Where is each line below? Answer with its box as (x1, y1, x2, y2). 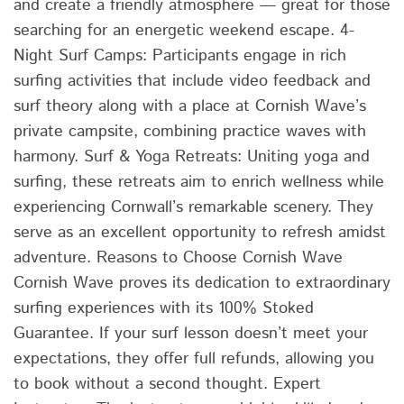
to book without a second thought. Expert (14, 372, 321, 396)
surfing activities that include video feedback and (14, 69, 371, 93)
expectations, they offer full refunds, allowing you (14, 346, 374, 371)
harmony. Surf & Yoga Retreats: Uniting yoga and (14, 144, 370, 169)
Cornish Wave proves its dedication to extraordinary (14, 271, 390, 295)
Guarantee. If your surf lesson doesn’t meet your (14, 321, 368, 345)
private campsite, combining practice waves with (14, 119, 366, 143)
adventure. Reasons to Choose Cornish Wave (14, 245, 343, 270)
